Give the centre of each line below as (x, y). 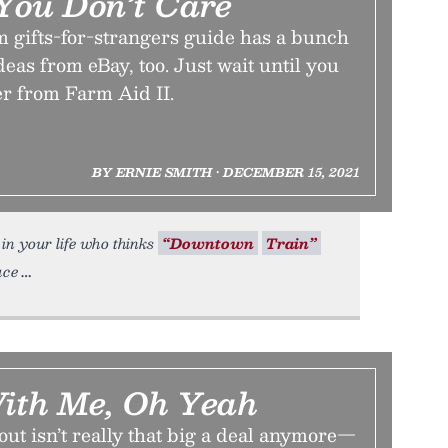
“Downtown (208, 243)
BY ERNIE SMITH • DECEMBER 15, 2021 (225, 172)
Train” (291, 243)
